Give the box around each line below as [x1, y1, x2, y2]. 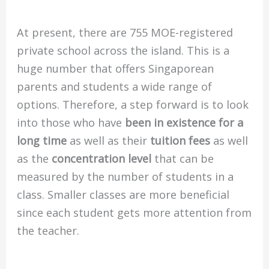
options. [17, 97, 60, 112]
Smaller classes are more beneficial [47, 187, 230, 202]
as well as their [67, 133, 151, 148]
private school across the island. [17, 43, 184, 58]
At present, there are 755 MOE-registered [17, 25, 234, 40]
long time [17, 133, 67, 148]
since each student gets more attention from [17, 205, 252, 220]
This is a [187, 43, 230, 58]
